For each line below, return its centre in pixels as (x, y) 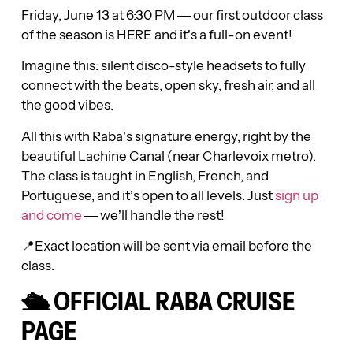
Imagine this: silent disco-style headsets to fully (163, 65)
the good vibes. (67, 105)
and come (51, 214)
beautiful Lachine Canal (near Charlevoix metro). (168, 155)
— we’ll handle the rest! (153, 214)
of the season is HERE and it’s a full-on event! (156, 34)
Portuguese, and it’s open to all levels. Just (148, 195)
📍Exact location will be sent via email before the (166, 246)
